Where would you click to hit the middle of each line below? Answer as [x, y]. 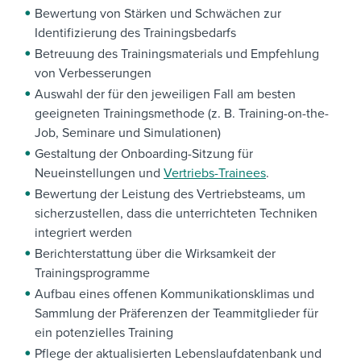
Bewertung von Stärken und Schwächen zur [158, 14]
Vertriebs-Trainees [215, 174]
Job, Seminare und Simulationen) [128, 133]
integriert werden [83, 233]
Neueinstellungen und [99, 174]
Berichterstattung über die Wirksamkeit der [155, 254]
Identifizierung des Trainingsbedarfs [135, 33]
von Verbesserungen [93, 74]
